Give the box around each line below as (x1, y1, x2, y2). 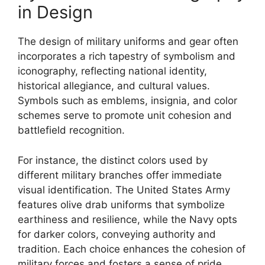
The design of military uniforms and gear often (18, 35, 238, 47)
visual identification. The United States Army (18, 183, 230, 196)
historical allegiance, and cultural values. (18, 80, 210, 92)
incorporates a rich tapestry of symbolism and (18, 50, 235, 62)
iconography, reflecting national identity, (18, 65, 207, 77)
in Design (18, 2, 93, 22)
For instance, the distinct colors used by (18, 154, 208, 166)
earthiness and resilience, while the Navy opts (18, 213, 237, 225)
